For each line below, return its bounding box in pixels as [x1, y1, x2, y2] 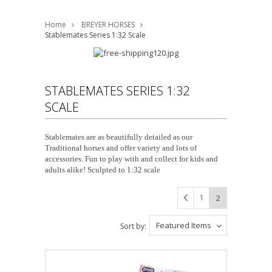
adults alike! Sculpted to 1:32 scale [45, 165, 160, 174]
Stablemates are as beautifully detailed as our [45, 132, 192, 141]
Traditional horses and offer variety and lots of [45, 143, 197, 152]
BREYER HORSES [81, 19, 135, 30]
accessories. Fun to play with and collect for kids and [45, 154, 218, 163]
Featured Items [156, 219, 211, 231]
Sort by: [120, 220, 146, 231]
